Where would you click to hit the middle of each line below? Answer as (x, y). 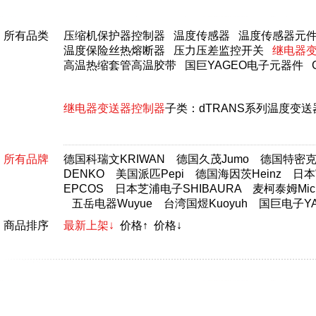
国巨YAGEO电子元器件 (244, 65)
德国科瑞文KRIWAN (114, 159)
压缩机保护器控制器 (114, 36)
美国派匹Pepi (150, 174)
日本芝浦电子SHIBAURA (178, 189)
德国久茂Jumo (213, 159)
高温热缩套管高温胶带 (120, 65)
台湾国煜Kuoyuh (206, 203)
